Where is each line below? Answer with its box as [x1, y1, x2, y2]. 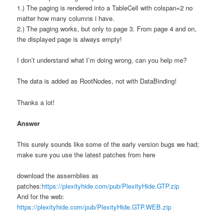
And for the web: [17, 191, 65, 201]
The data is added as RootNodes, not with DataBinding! [17, 76, 177, 86]
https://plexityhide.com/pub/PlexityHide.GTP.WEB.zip [17, 202, 172, 212]
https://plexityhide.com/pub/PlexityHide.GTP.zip [42, 181, 180, 191]
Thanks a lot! [17, 97, 55, 107]
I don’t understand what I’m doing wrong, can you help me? [17, 55, 187, 65]
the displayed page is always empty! [17, 34, 122, 44]
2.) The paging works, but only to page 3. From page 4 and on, [17, 24, 197, 34]
